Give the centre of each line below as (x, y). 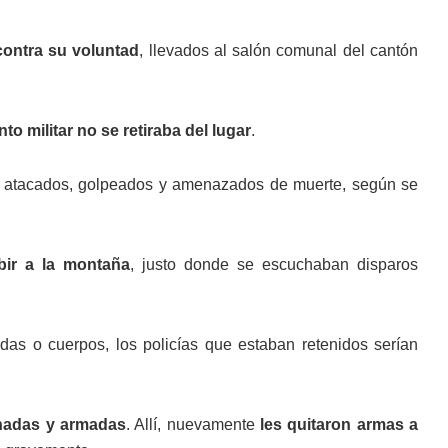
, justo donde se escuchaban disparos (274, 265)
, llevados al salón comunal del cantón (279, 51)
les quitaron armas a (339, 425)
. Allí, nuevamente (193, 425)
